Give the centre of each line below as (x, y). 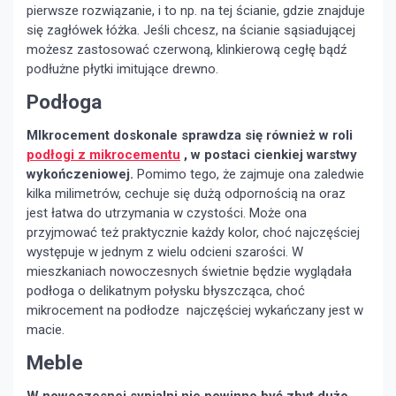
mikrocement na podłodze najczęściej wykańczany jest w (195, 311)
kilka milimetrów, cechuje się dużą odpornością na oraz (186, 194)
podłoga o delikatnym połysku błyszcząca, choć (166, 291)
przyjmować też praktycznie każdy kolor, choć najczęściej (193, 233)
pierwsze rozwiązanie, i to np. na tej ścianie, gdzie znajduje (196, 11)
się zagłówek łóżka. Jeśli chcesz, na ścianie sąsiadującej (191, 30)
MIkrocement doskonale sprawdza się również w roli (190, 136)
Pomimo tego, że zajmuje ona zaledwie (249, 175)
